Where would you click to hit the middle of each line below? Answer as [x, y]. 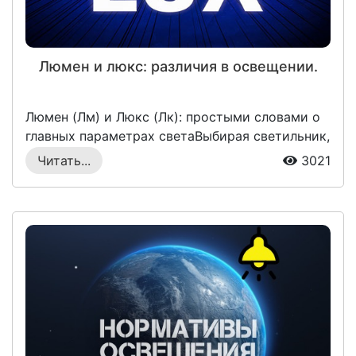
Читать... [64, 160]
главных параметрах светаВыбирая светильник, [178, 135]
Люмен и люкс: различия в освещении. [178, 66]
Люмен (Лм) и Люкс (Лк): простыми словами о [173, 116]
